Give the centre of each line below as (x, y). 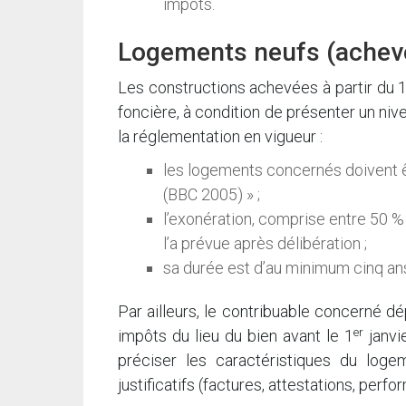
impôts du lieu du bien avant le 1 (236, 336)
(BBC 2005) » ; (212, 195)
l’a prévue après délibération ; (265, 244)
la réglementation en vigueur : (220, 137)
